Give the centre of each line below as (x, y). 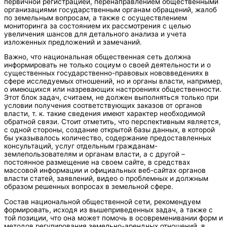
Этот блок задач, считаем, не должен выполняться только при (111, 98)
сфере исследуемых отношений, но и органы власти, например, (113, 81)
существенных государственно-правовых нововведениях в (106, 73)
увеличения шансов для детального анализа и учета (95, 34)
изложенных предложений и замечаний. (73, 42)
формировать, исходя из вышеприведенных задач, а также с (108, 210)
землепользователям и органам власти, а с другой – (94, 154)
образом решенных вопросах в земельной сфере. (89, 187)
